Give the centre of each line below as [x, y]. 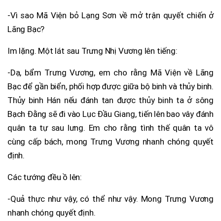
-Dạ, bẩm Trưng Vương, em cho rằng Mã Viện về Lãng [110, 72]
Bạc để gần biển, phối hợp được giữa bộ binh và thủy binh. [110, 86]
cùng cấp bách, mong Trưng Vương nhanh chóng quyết [110, 141]
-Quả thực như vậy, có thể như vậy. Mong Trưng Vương [110, 199]
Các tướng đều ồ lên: [45, 177]
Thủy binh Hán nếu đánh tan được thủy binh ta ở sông [110, 100]
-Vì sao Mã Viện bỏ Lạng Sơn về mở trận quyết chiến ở [110, 15]
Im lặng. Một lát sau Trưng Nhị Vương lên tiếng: [92, 51]
